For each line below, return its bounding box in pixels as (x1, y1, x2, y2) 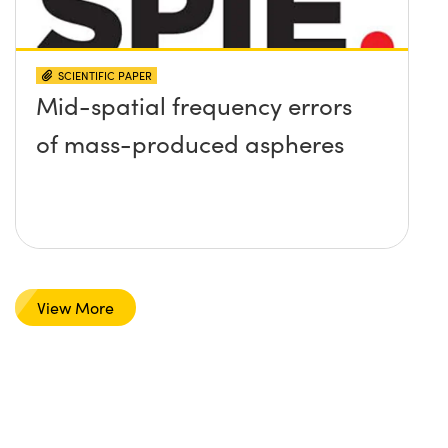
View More (37, 297, 115, 319)
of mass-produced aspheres (36, 127, 344, 160)
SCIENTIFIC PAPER (58, 68, 152, 84)
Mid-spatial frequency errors (36, 89, 352, 122)
